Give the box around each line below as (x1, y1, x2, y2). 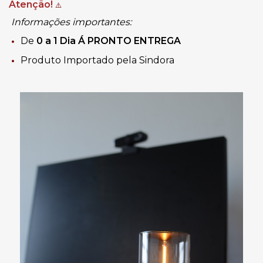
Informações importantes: (9, 16, 131, 28)
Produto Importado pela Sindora (21, 54, 174, 66)
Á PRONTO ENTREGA (78, 35, 181, 46)
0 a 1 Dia (36, 35, 78, 46)
